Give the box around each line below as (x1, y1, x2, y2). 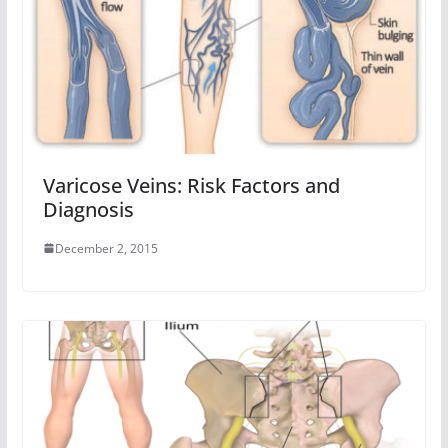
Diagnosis (42, 195, 134, 223)
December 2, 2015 (54, 239, 158, 257)
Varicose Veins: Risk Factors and (42, 171, 340, 199)
